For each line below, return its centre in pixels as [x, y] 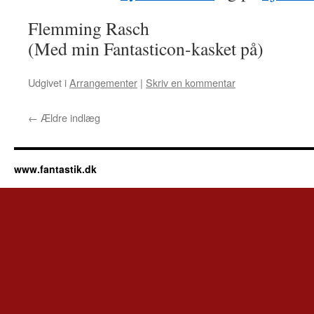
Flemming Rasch [89, 28]
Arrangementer [103, 82]
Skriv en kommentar [191, 82]
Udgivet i [47, 82]
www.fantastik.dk [55, 169]
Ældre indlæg [69, 117]
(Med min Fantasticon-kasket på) [146, 48]
